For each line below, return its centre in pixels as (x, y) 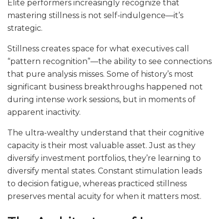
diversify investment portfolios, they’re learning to (104, 158)
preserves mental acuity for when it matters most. (104, 197)
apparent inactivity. (44, 112)
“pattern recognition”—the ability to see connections (109, 62)
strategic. (25, 28)
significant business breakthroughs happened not (105, 87)
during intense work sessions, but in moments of (101, 100)
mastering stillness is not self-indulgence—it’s (95, 16)
